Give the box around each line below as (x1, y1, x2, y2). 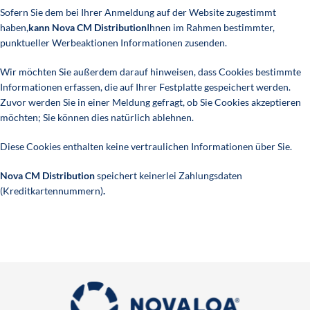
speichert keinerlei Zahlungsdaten (95, 170, 242, 182)
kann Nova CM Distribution (28, 21, 147, 34)
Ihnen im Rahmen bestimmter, (147, 21, 275, 34)
